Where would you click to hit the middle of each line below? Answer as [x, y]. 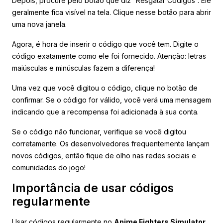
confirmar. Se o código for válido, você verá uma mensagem [111, 100]
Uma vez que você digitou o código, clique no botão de [105, 88]
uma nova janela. [39, 24]
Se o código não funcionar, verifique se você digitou [99, 131]
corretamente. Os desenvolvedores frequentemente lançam [111, 143]
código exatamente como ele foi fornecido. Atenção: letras [109, 56]
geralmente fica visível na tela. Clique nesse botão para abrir [111, 12]
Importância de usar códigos [93, 188]
